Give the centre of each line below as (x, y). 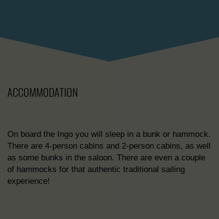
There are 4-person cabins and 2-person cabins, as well (109, 146)
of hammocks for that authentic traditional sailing (96, 169)
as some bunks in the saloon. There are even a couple (106, 158)
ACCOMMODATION (43, 93)
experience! (29, 181)
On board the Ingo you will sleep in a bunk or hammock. (109, 134)
